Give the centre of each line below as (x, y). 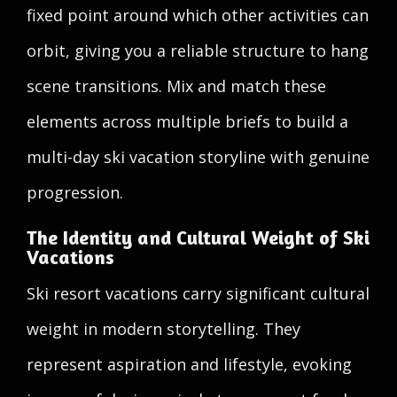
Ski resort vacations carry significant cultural (198, 293)
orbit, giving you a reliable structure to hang (198, 51)
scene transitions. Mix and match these (176, 86)
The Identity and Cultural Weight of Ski (198, 237)
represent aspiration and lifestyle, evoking (189, 364)
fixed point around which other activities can (198, 15)
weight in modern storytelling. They (163, 329)
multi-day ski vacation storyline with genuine (198, 157)
